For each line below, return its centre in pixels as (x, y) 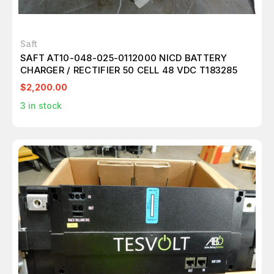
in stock (44, 106)
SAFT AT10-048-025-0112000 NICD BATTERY (124, 58)
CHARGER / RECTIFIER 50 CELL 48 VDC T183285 (129, 70)
